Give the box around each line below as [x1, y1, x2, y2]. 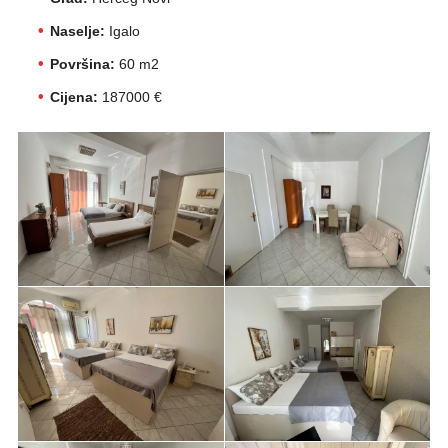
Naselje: [49, 23, 105, 39]
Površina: [49, 56, 115, 72]
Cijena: [49, 89, 98, 105]
